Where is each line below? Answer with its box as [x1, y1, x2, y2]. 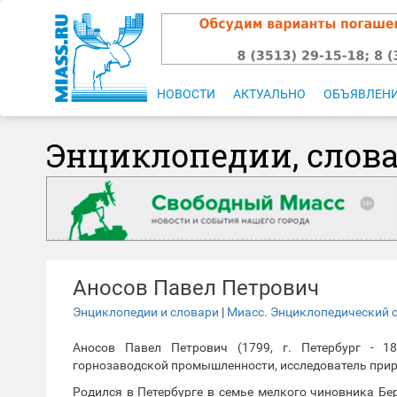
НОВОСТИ [157, 87, 215, 101]
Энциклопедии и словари [73, 304, 219, 319]
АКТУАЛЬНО [233, 87, 306, 101]
